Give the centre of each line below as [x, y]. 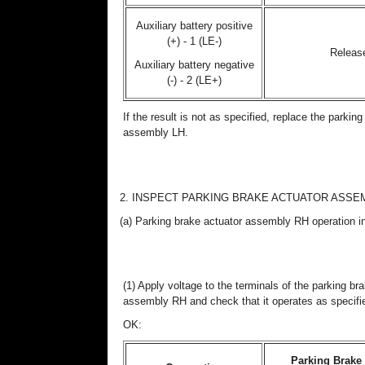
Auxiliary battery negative [194, 65]
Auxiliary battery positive [194, 26]
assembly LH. [156, 132]
